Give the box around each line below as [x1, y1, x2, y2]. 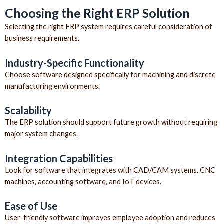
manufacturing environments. [5, 81, 100, 90]
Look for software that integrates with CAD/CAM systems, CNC [5, 165, 215, 174]
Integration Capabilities [5, 152, 113, 164]
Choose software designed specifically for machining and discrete [5, 70, 216, 79]
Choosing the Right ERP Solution [5, 5, 190, 21]
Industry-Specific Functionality [5, 56, 144, 69]
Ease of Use [5, 200, 57, 212]
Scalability [5, 104, 52, 117]
